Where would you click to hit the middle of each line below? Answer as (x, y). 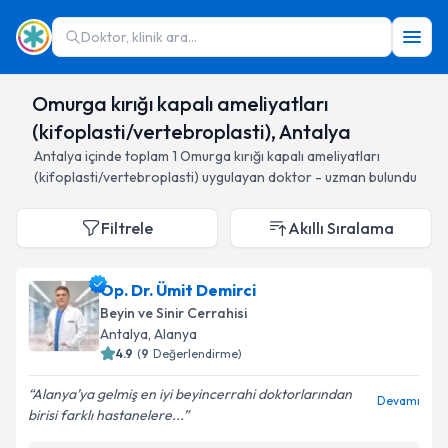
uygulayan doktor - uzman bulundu (308, 177)
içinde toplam (127, 156)
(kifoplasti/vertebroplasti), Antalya (191, 131)
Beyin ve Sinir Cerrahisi (173, 313)
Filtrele (127, 228)
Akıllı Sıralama (341, 228)
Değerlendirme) (197, 353)
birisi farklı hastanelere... (105, 415)
